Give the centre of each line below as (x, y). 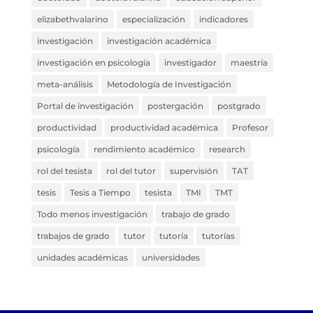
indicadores (223, 19)
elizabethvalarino (72, 19)
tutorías (218, 235)
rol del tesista (64, 170)
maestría (249, 62)
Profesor (250, 127)
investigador (190, 62)
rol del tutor (131, 170)
